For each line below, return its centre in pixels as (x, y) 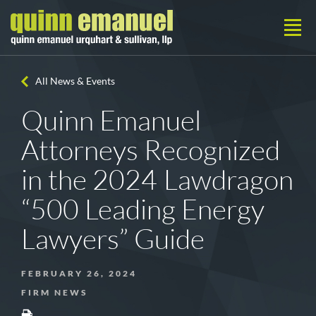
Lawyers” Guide (113, 238)
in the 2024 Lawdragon (157, 179)
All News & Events (75, 81)
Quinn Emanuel (111, 120)
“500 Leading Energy (143, 209)
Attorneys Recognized (151, 150)
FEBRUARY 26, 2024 (79, 273)
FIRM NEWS (55, 292)
